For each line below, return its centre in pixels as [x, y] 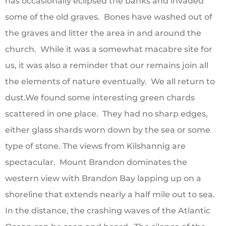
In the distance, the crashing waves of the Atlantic [108, 211]
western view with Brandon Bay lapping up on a [103, 179]
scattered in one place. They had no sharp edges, [106, 114]
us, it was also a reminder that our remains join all [107, 66]
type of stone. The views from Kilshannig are [95, 146]
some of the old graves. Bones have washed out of [109, 17]
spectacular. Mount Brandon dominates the [96, 162]
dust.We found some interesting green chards [100, 98]
